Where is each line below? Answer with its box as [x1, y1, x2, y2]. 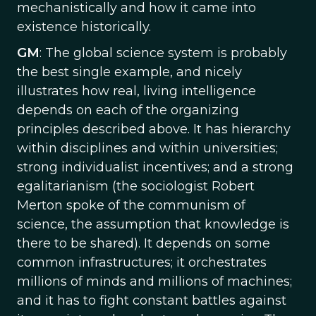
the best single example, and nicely [17, 64, 242, 80]
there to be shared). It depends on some [17, 236, 270, 251]
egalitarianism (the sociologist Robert [17, 178, 255, 194]
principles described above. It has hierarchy [17, 121, 291, 137]
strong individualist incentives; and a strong [17, 159, 293, 175]
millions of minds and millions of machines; [17, 274, 292, 289]
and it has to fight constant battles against [17, 293, 286, 308]
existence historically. [17, 19, 151, 35]
